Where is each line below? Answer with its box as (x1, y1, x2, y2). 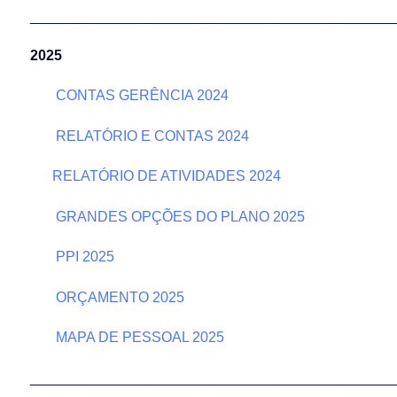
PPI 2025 (52, 249, 114, 265)
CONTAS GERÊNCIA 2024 (52, 88, 229, 104)
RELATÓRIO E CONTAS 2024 (52, 128, 249, 144)
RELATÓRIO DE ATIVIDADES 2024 (52, 168, 281, 184)
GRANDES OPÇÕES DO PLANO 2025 (52, 208, 305, 224)
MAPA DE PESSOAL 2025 (52, 330, 224, 346)
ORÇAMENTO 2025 (52, 289, 184, 305)
